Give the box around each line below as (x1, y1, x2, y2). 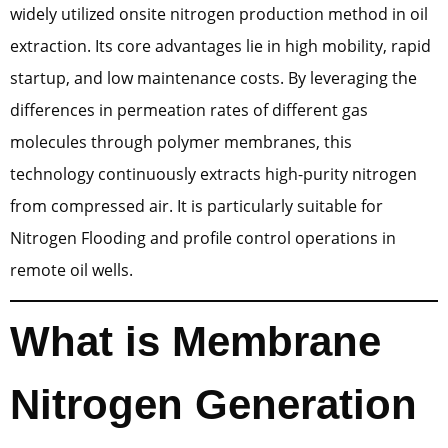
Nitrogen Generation (10, 381, 417, 429)
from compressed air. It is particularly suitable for (10, 194, 383, 217)
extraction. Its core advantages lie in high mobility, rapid (10, 34, 431, 57)
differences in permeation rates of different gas (10, 98, 368, 121)
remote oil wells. (10, 258, 133, 281)
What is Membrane (10, 318, 381, 366)
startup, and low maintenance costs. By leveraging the (10, 66, 417, 89)
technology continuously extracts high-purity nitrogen (10, 162, 417, 185)
